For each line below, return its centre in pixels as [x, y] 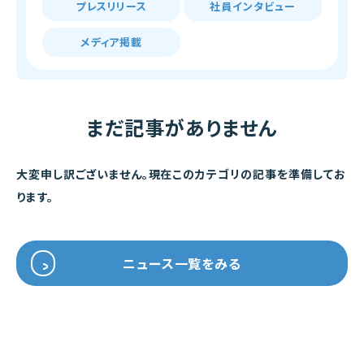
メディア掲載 [111, 42]
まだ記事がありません [182, 127]
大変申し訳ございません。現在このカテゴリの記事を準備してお [181, 174]
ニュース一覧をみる [182, 263]
